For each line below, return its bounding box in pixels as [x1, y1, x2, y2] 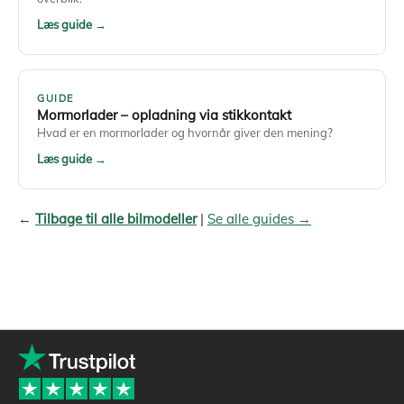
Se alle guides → [207, 210, 311, 228]
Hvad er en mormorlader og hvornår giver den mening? [37, 125, 333, 141]
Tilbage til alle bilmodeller [35, 210, 197, 228]
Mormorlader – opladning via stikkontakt [37, 106, 291, 124]
